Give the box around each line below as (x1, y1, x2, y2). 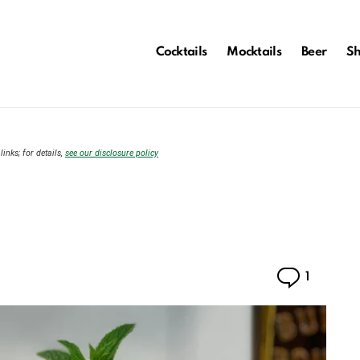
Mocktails (227, 45, 281, 59)
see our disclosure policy (65, 148, 158, 158)
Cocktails (155, 45, 207, 59)
